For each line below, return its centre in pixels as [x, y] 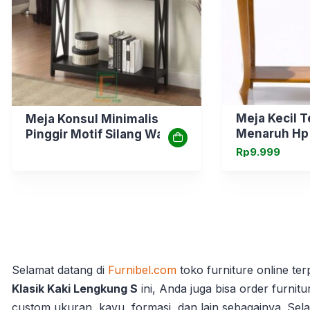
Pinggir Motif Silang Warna [104, 134]
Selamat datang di [58, 270]
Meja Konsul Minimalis [92, 119]
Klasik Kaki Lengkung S [75, 288]
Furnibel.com [140, 270]
